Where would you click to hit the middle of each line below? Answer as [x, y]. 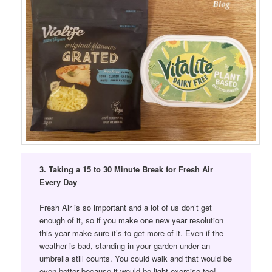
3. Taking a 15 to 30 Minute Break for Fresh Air [126, 169]
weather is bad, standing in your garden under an [124, 246]
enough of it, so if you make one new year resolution [131, 220]
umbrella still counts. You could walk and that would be [135, 259]
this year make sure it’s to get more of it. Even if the [131, 233]
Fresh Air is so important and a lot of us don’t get [125, 208]
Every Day [58, 182]
